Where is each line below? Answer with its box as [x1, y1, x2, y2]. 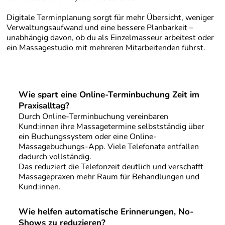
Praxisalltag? [18, 99, 69, 111]
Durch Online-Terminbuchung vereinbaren [18, 110, 168, 122]
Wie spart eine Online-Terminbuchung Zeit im [18, 88, 199, 100]
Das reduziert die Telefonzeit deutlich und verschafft [18, 161, 203, 172]
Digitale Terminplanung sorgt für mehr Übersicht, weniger [6, 12, 214, 24]
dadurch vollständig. [18, 151, 91, 162]
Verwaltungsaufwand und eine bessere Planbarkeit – [6, 22, 193, 34]
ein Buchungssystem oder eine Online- [18, 131, 157, 142]
